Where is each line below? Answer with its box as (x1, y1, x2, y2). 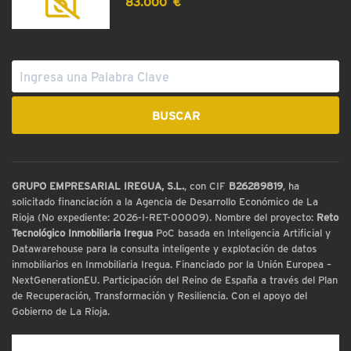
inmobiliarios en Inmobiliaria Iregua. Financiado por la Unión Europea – (12, 256, 332, 270)
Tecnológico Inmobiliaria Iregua (12, 225, 154, 239)
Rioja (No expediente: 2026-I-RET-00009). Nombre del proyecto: (12, 209, 317, 223)
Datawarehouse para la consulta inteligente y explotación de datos (12, 241, 317, 255)
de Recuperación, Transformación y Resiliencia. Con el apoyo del (12, 288, 308, 302)
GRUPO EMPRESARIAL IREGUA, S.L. (12, 178, 185, 192)
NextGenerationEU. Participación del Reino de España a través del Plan (12, 272, 338, 286)
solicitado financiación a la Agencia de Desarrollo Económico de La (12, 194, 319, 208)
